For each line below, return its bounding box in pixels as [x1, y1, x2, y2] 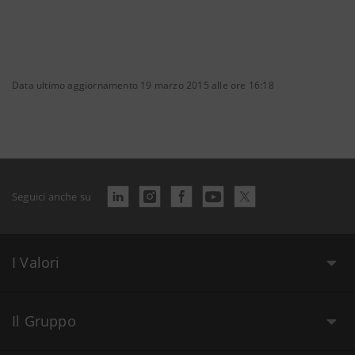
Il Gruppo [12, 311, 76, 330]
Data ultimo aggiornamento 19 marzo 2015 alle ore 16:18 [12, 78, 274, 92]
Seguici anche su [12, 189, 92, 204]
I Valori [12, 253, 60, 272]
